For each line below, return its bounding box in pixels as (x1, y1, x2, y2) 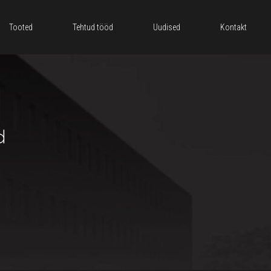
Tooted (9, 22, 33, 32)
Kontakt (220, 22, 247, 32)
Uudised (153, 22, 180, 32)
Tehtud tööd (73, 22, 113, 32)
